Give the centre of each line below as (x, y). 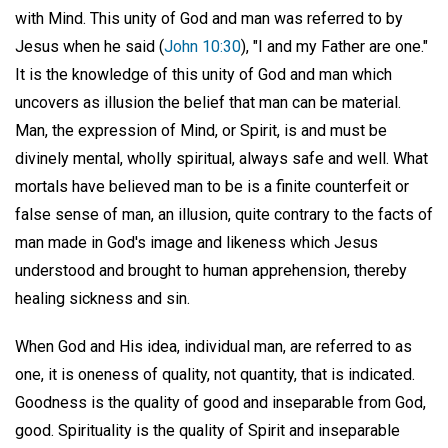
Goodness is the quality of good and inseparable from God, (220, 403)
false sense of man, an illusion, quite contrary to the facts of (224, 214)
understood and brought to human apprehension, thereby (211, 270)
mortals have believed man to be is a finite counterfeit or (212, 186)
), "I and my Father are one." (334, 46)
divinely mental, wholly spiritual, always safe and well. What (221, 158)
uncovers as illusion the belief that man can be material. (208, 102)
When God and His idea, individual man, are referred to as (213, 347)
